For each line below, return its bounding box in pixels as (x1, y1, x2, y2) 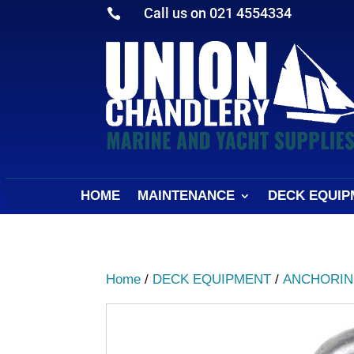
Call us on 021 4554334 (143, 5, 292, 21)
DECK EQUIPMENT (153, 272, 272, 287)
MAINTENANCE (137, 188, 235, 203)
